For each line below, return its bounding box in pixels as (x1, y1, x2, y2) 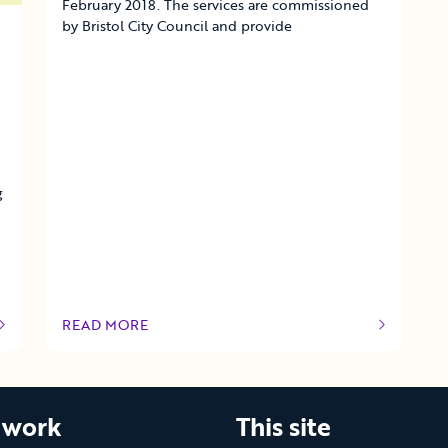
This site (236, 407, 331, 445)
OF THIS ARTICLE (60, 323, 181, 344)
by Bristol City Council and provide (61, 14, 292, 36)
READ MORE (61, 314, 148, 335)
